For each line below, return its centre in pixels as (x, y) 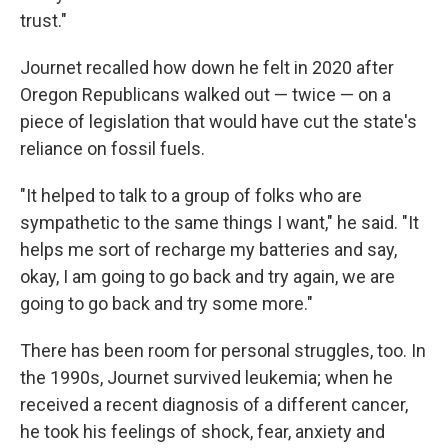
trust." (43, 20)
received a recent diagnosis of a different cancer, (214, 404)
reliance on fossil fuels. (112, 148)
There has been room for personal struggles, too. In (223, 350)
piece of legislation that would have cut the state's (218, 121)
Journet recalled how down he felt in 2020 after (207, 67)
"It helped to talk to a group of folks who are (191, 195)
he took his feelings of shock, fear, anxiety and (202, 431)
